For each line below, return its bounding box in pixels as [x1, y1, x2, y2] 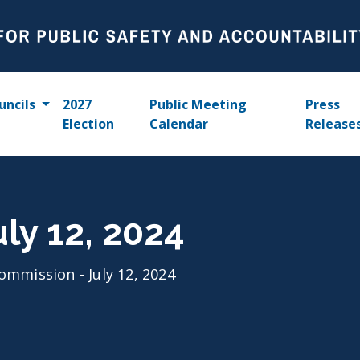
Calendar [149, 115, 209, 133]
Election [62, 115, 114, 133]
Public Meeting [149, 96, 247, 113]
